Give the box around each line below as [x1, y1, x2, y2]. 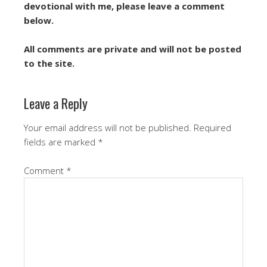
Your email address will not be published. [24, 122, 191, 134]
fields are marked [24, 136, 98, 148]
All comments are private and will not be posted [24, 43, 241, 55]
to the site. [24, 57, 74, 70]
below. [24, 14, 54, 27]
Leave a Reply [24, 94, 88, 113]
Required [194, 122, 231, 134]
